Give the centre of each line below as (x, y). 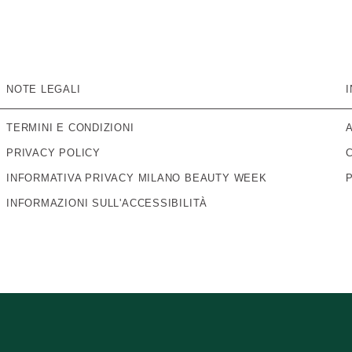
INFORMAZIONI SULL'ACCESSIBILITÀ (107, 203)
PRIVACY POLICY (53, 153)
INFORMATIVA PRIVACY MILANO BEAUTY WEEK (137, 178)
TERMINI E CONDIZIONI (70, 128)
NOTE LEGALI (44, 89)
